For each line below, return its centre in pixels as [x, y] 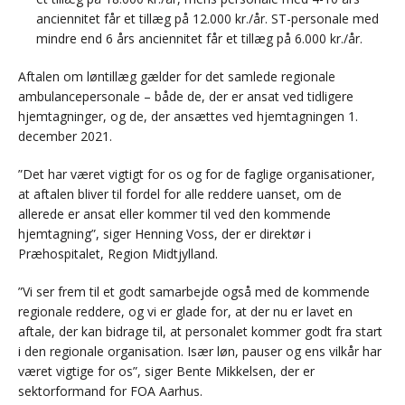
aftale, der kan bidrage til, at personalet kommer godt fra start [200, 332]
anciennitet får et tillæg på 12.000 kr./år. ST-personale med [207, 19]
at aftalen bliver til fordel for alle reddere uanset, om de [180, 194]
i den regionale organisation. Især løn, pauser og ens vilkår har [200, 352]
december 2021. [65, 137]
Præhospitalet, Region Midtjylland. [118, 254]
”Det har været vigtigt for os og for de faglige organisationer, [197, 174]
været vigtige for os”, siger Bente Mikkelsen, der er [166, 372]
